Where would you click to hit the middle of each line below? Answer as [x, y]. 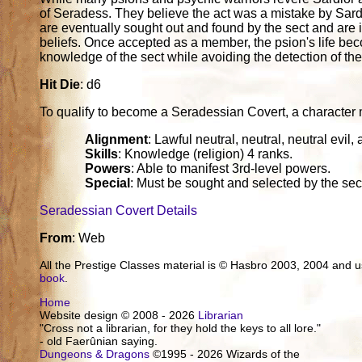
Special [108, 183]
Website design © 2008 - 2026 [119, 315]
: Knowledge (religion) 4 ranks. [206, 154]
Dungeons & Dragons [95, 354]
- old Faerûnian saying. [99, 341]
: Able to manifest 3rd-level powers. [231, 168]
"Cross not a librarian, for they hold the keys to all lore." [181, 328]
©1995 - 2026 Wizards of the [225, 354]
